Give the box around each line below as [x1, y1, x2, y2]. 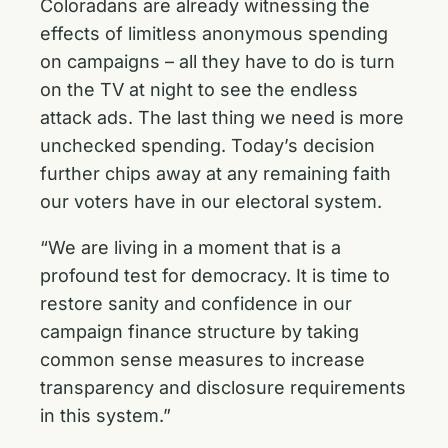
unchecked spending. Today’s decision [40, 135, 375, 156]
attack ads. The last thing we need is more [40, 107, 404, 128]
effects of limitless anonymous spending [40, 23, 388, 44]
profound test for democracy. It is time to [40, 265, 390, 286]
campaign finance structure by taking [40, 321, 359, 342]
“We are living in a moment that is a [40, 237, 341, 258]
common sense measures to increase [40, 349, 365, 370]
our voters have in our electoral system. [40, 191, 382, 212]
